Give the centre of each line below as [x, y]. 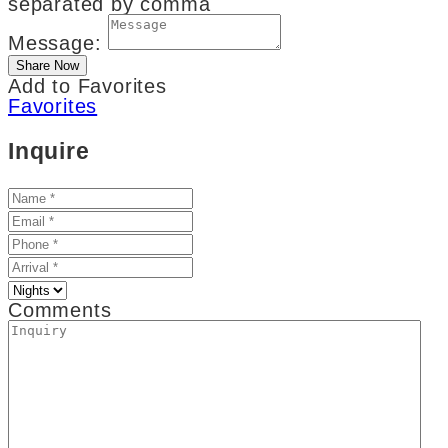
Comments [60, 309]
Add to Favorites [87, 86]
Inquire [49, 150]
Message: [55, 43]
